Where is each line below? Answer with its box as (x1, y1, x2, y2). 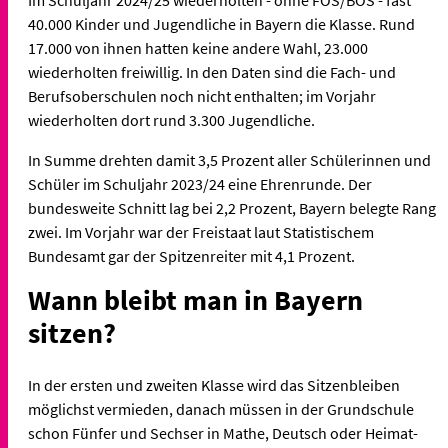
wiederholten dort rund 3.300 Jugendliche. (28, 110, 318, 131)
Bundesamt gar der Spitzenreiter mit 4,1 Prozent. (28, 246, 358, 267)
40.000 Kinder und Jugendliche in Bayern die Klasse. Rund (28, 14, 415, 35)
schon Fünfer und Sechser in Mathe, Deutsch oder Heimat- (28, 423, 418, 444)
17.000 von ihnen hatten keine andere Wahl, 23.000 (28, 38, 368, 59)
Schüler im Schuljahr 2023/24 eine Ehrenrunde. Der (28, 174, 372, 195)
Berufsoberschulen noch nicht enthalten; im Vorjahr (28, 86, 376, 107)
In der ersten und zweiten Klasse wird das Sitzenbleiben (28, 375, 400, 396)
